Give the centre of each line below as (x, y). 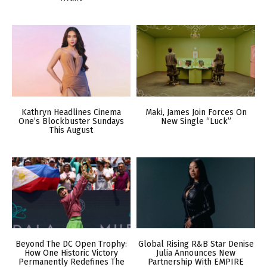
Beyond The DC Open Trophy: (71, 244)
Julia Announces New (196, 253)
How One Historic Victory (71, 253)
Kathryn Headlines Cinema (71, 112)
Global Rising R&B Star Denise (196, 244)
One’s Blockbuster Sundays (71, 121)
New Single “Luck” (196, 121)
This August (71, 130)
